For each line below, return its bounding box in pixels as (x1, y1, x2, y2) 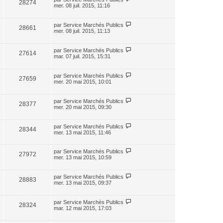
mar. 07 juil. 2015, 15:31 (54, 53, 111, 59)
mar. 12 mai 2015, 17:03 (54, 205, 111, 211)
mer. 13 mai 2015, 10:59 (54, 154, 111, 160)
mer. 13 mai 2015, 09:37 (54, 180, 111, 186)
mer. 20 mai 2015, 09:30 (54, 104, 111, 110)
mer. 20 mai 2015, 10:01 (54, 79, 111, 85)
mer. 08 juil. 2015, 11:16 (54, 2, 110, 8)
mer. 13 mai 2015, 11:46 (54, 129, 111, 135)
